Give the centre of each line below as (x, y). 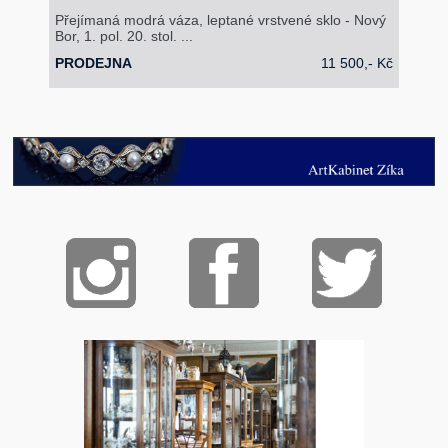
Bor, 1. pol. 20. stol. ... (124, 35)
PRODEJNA (94, 63)
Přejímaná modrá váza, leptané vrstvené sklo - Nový (221, 19)
